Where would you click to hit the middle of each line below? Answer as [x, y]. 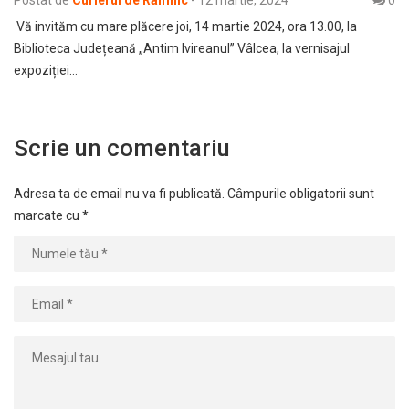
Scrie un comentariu [122, 148]
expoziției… [46, 71]
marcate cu [48, 216]
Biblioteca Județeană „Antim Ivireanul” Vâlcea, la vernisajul [182, 49]
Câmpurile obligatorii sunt [301, 194]
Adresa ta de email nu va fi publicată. [119, 194]
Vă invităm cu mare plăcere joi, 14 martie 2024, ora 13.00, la [185, 27]
